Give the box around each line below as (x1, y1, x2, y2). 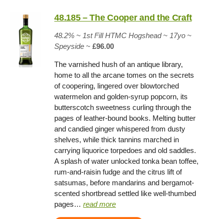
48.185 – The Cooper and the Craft (54, 13, 192, 23)
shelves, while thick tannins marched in (54, 135, 179, 144)
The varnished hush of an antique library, (54, 60, 183, 69)
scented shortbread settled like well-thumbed (54, 189, 197, 198)
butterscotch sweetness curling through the (54, 103, 192, 112)
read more (83, 200, 116, 209)
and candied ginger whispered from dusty (54, 125, 186, 133)
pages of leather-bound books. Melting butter (54, 114, 196, 123)
